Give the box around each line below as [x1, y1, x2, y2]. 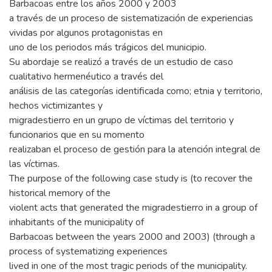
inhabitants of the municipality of [9, 215, 144, 229]
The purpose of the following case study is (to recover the [9, 171, 253, 185]
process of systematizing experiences [9, 244, 168, 258]
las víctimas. [9, 157, 59, 171]
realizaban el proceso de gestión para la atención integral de [9, 142, 260, 156]
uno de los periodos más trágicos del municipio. [9, 40, 206, 54]
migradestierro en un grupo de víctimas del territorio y [9, 113, 234, 127]
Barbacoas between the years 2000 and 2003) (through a [9, 229, 255, 243]
